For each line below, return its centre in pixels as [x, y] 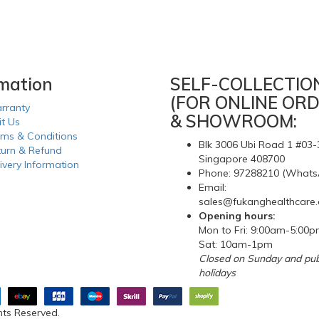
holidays [217, 273]
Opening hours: [237, 216]
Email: [213, 188]
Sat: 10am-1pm [236, 245]
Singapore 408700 [242, 159]
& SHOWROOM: [234, 121]
